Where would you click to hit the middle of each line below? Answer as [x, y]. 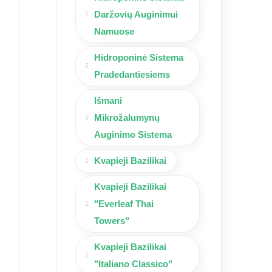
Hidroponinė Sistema [139, 57]
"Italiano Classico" [133, 263]
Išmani [108, 100]
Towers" [112, 220]
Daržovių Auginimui [136, 14]
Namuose [114, 31]
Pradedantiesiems [132, 74]
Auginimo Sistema [133, 134]
